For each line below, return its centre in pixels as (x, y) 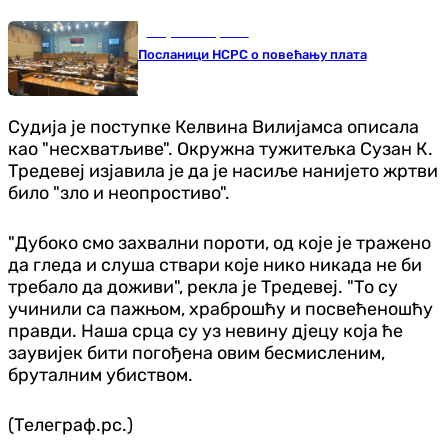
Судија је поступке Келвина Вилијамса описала (213, 126)
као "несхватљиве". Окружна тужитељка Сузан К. (220, 148)
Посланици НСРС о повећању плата (252, 54)
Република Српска (197, 32)
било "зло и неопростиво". (119, 192)
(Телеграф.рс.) (70, 424)
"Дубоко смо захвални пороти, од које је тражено (219, 242)
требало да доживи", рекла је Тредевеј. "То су (203, 286)
